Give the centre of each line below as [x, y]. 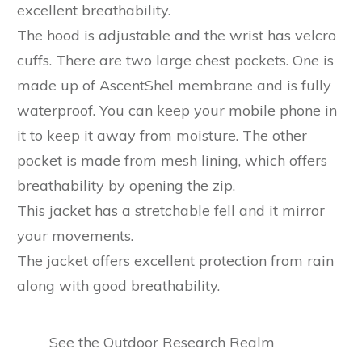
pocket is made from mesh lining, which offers [172, 160]
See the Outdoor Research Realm [162, 342]
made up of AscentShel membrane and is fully [174, 85]
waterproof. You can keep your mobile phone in [177, 110]
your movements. [75, 235]
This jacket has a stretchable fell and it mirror [171, 210]
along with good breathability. [120, 285]
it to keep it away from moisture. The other [162, 135]
